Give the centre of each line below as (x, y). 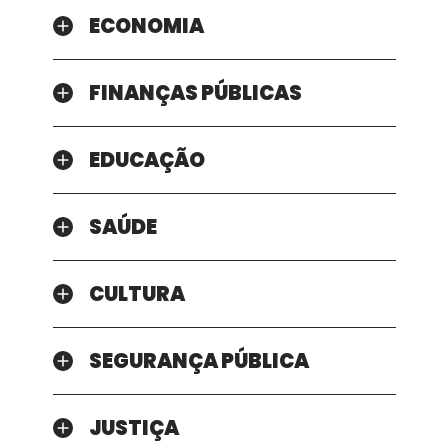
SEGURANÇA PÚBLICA (198, 361)
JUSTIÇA (133, 428)
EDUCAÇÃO (146, 160)
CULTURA (136, 294)
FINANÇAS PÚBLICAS (195, 93)
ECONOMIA (146, 26)
